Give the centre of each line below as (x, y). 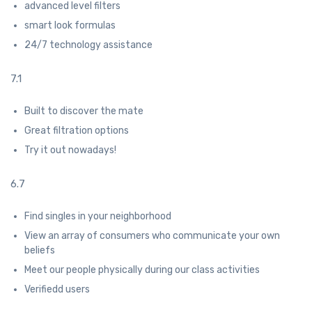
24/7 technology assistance (88, 45)
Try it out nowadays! (70, 150)
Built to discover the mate (84, 111)
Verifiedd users (57, 290)
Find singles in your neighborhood (98, 217)
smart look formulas (70, 26)
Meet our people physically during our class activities (142, 270)
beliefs (40, 251)
